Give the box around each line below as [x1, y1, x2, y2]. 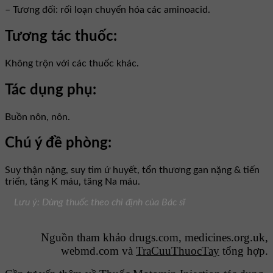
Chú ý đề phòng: [5, 136, 112, 151]
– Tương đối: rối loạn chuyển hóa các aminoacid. [5, 4, 210, 15]
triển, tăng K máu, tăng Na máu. [5, 177, 140, 187]
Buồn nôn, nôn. [5, 112, 70, 122]
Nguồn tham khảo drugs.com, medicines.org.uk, [41, 231, 268, 244]
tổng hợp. [219, 244, 268, 258]
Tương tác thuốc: [5, 29, 117, 44]
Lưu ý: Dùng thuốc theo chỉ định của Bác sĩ [14, 197, 185, 208]
